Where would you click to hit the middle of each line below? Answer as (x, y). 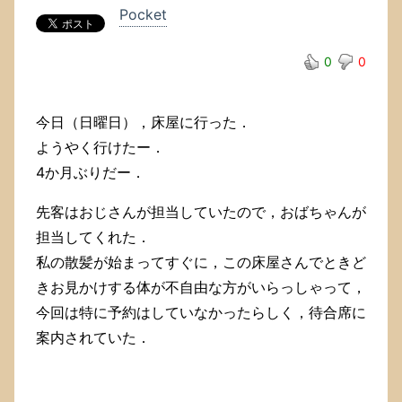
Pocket (143, 14)
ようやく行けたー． (100, 147)
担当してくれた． (93, 236)
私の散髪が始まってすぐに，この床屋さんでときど (201, 262)
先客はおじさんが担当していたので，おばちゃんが (201, 211)
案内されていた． (93, 337)
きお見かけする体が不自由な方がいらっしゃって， (201, 287)
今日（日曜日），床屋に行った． (144, 122)
